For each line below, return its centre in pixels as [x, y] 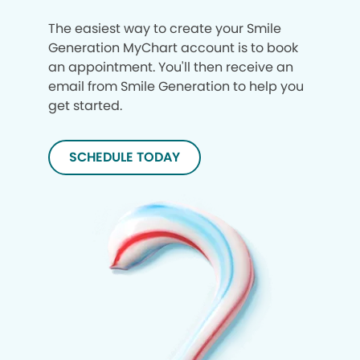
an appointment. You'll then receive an [171, 67]
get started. [85, 106]
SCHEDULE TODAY [125, 157]
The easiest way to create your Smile [165, 29]
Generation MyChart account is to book [173, 48]
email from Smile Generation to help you [176, 86]
